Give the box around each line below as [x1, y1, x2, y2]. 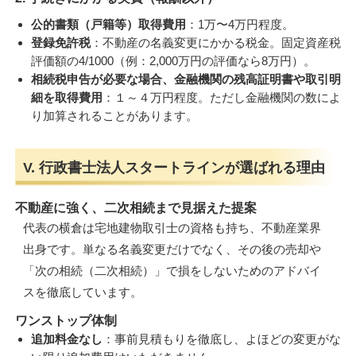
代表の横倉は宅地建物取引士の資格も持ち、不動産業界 [23, 220, 322, 234]
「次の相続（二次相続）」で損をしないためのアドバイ [23, 263, 322, 277]
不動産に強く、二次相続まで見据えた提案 [14, 199, 257, 215]
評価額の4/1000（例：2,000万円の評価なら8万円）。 [30, 53, 315, 68]
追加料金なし [30, 331, 103, 346]
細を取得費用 [30, 90, 103, 104]
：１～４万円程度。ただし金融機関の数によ [102, 90, 341, 104]
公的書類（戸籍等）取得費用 [30, 17, 186, 31]
